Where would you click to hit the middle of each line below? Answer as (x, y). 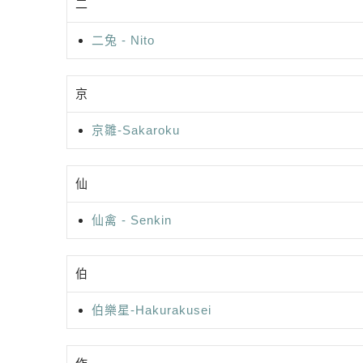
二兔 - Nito (123, 40)
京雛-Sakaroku (136, 130)
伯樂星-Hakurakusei (152, 310)
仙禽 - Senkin (132, 220)
